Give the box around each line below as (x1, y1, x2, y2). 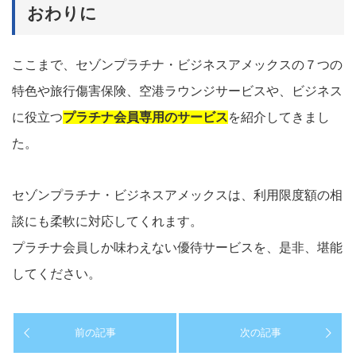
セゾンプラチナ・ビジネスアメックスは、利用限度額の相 (12, 188, 342, 202)
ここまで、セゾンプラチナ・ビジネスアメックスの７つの (12, 57, 342, 72)
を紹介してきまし (228, 110, 330, 124)
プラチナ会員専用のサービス (63, 110, 228, 124)
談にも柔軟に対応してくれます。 (12, 214, 203, 228)
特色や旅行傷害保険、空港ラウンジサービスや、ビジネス (12, 83, 342, 98)
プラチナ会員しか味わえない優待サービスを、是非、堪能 (12, 240, 342, 254)
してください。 (12, 266, 101, 281)
